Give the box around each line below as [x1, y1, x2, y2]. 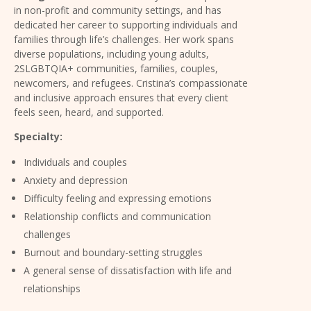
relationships [24, 281, 81, 295]
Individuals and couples [24, 155, 127, 169]
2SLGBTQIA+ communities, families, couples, [14, 61, 218, 75]
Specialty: [14, 129, 62, 143]
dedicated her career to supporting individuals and [14, 17, 237, 31]
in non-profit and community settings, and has [14, 3, 221, 17]
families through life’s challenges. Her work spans [14, 32, 234, 46]
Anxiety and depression [24, 173, 128, 187]
